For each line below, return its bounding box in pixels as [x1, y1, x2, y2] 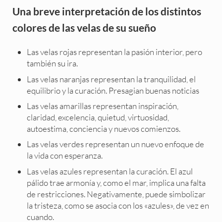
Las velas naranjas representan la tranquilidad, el [27, 73, 196, 84]
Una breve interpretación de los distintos [12, 5, 201, 18]
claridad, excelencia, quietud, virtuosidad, [27, 112, 169, 123]
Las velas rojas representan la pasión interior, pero [27, 47, 203, 57]
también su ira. [27, 58, 78, 69]
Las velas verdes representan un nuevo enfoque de [27, 139, 205, 150]
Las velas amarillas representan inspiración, [27, 101, 179, 111]
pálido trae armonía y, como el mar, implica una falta [27, 177, 206, 188]
